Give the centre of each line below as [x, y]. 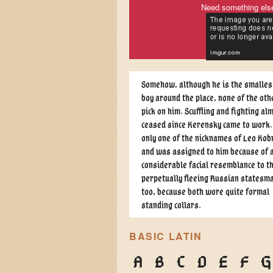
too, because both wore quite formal [205, 192]
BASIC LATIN [166, 236]
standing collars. [171, 205]
